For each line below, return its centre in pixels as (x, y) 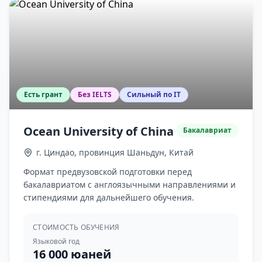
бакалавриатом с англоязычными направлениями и (130, 185)
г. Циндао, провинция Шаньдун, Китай (115, 152)
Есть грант (43, 94)
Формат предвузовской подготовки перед (108, 172)
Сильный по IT (154, 94)
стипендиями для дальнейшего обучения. (109, 197)
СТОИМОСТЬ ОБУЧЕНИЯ (76, 227)
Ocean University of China (99, 131)
